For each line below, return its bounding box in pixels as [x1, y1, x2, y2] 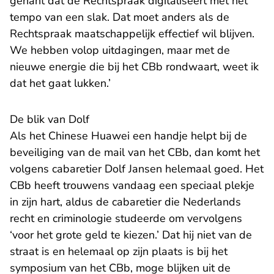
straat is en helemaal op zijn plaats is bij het [10, 244, 228, 259]
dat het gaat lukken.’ [10, 76, 111, 91]
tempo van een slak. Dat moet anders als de [10, 10, 229, 25]
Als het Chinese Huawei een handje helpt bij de [10, 128, 247, 144]
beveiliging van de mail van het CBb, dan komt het [10, 145, 260, 160]
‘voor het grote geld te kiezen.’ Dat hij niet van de [10, 228, 252, 243]
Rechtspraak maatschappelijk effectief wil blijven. [10, 26, 254, 42]
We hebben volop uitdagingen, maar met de [10, 43, 230, 58]
